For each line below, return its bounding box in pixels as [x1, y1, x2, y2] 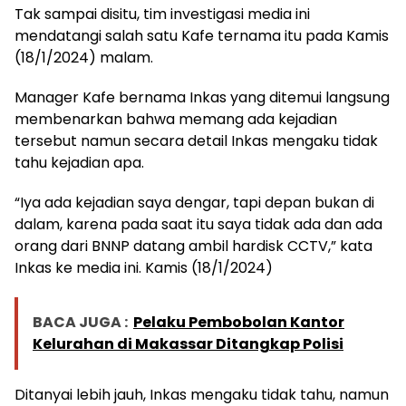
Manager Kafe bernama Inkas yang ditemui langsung [14, 87, 390, 109]
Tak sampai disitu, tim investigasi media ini [14, 4, 310, 25]
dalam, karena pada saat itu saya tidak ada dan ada [14, 214, 382, 236]
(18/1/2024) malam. [14, 47, 153, 69]
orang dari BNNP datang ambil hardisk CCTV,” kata [14, 236, 372, 257]
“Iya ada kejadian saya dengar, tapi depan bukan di [14, 192, 374, 214]
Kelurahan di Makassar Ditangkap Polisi [33, 333, 343, 355]
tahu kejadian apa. [14, 152, 144, 174]
